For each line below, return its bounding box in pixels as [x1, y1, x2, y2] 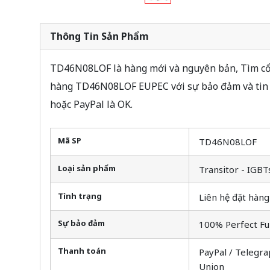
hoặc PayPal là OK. [49, 97, 133, 111]
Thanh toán [57, 245, 106, 257]
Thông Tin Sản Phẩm [49, 29, 149, 43]
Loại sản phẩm [57, 162, 116, 174]
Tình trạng [57, 190, 102, 201]
